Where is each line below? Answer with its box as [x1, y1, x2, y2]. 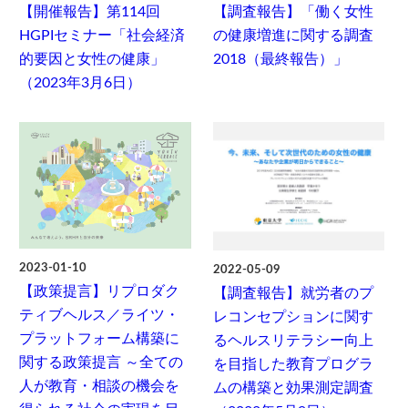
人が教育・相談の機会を [19, 379, 180, 394]
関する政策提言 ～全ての [19, 355, 184, 371]
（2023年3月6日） [19, 75, 142, 90]
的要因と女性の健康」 [19, 51, 166, 66]
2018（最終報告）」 [212, 51, 348, 66]
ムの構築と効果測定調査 [212, 380, 373, 395]
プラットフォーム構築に [19, 331, 180, 347]
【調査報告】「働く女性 [212, 4, 373, 19]
